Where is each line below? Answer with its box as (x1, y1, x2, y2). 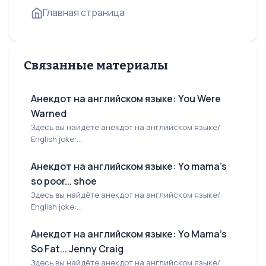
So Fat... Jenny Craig (31, 242, 123, 255)
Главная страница (43, 6, 125, 19)
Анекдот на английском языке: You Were (31, 92, 221, 105)
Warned (31, 107, 66, 120)
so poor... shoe (31, 175, 97, 188)
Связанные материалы (24, 58, 168, 72)
